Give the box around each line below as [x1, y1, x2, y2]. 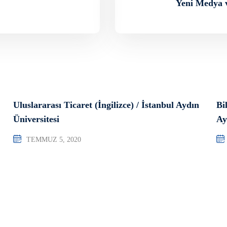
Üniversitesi [13, 113, 59, 124]
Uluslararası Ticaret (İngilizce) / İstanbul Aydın [13, 99, 199, 110]
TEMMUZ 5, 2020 [26, 135, 81, 143]
